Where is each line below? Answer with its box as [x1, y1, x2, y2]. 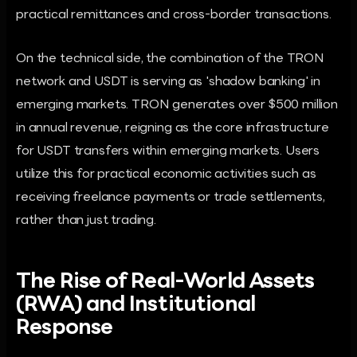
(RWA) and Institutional [16, 295, 256, 316]
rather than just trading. [16, 214, 156, 227]
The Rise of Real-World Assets [16, 272, 315, 293]
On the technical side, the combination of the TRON [16, 53, 324, 65]
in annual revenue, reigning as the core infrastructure [16, 122, 329, 135]
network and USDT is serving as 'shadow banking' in [16, 76, 320, 88]
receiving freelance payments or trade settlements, [16, 191, 325, 204]
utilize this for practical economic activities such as [16, 168, 316, 181]
